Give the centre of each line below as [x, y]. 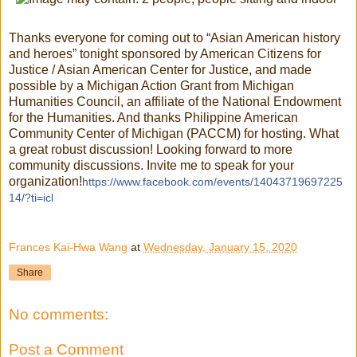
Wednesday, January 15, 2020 [220, 247]
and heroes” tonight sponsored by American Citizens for [165, 53]
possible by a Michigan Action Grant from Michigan [151, 85]
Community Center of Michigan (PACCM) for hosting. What [174, 133]
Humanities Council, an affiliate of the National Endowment [175, 101]
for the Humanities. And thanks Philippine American [153, 117]
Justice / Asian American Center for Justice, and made [160, 69]
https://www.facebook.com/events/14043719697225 [212, 181]
